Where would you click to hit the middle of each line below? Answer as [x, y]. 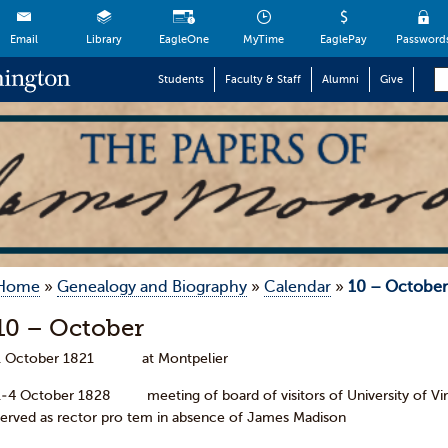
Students [181, 79]
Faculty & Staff [263, 79]
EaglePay [344, 39]
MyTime [264, 39]
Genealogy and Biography [152, 286]
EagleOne [183, 39]
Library [103, 39]
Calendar [297, 286]
